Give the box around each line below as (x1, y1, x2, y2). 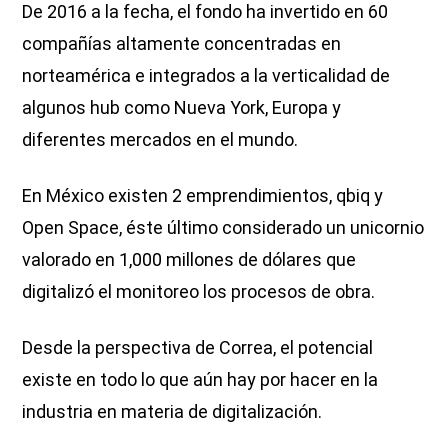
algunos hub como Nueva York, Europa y (22, 96, 342, 118)
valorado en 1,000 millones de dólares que (22, 248, 357, 270)
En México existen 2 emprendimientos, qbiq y (22, 184, 384, 206)
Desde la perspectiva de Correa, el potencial (22, 336, 374, 358)
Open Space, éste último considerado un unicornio (22, 216, 425, 238)
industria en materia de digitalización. (22, 400, 323, 422)
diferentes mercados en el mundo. (22, 128, 299, 150)
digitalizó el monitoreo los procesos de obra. (22, 280, 376, 302)
